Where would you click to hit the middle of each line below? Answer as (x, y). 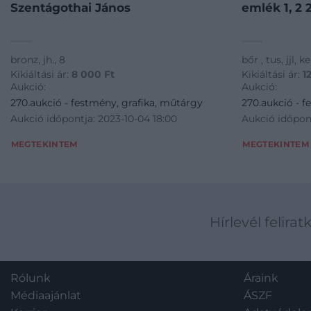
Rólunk (31, 278)
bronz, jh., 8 (37, 60)
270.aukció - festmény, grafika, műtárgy (106, 102)
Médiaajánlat (46, 295)
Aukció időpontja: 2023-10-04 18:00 (93, 118)
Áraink (261, 278)
